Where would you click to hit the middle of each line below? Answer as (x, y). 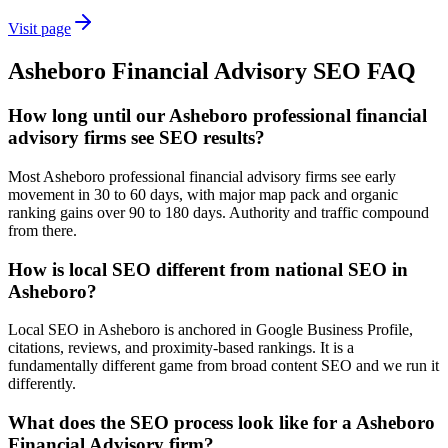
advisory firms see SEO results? (136, 138)
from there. (42, 230)
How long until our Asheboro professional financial (217, 116)
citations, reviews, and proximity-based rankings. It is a (181, 348)
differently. (42, 384)
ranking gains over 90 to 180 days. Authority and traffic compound (218, 212)
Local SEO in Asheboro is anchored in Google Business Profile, (210, 330)
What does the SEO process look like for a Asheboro (221, 423)
